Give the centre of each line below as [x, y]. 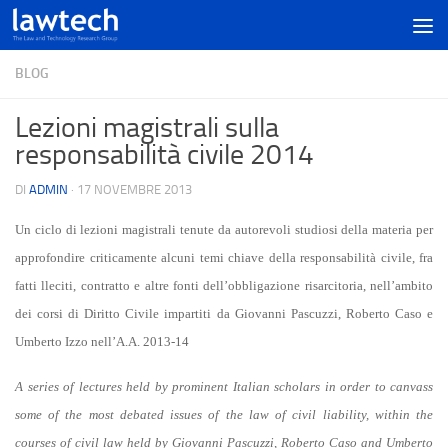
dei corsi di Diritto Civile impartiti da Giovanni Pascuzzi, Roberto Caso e [224, 313]
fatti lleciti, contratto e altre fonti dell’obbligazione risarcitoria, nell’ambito [224, 285]
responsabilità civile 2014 [164, 154]
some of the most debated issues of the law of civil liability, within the [224, 414]
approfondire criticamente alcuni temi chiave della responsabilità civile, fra [224, 257]
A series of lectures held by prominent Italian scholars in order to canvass [224, 386]
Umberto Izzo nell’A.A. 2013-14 [102, 341]
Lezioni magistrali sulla [147, 127]
